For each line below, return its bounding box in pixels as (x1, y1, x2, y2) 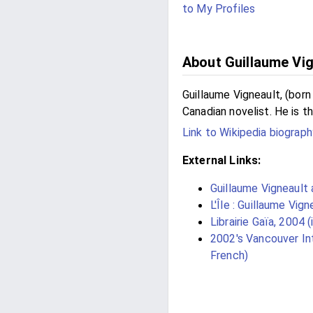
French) (210, 248, 249, 262)
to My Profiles (182, 2, 256, 15)
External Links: (182, 153, 261, 167)
